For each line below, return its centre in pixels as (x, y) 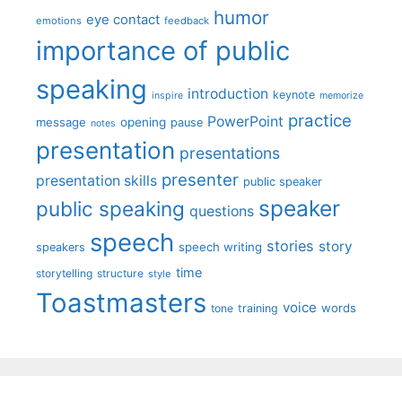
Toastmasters (121, 302)
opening (143, 122)
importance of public (163, 50)
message (61, 122)
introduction (228, 93)
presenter (200, 179)
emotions (59, 20)
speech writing (220, 246)
